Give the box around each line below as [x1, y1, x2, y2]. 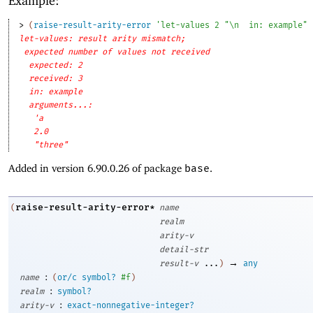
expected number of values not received [24, 47, 210, 57]
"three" [34, 140, 68, 150]
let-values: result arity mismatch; [19, 34, 186, 44]
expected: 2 [29, 60, 83, 71]
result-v [159, 258, 198, 268]
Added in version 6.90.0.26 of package [8, 162, 184, 175]
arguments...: [29, 100, 93, 110]
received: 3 [29, 73, 83, 84]
